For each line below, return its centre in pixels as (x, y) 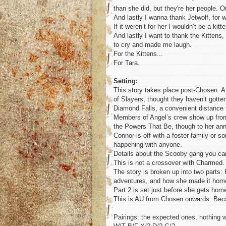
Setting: (126, 81)
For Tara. (127, 63)
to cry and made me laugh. (153, 45)
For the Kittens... (138, 54)
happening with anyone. (148, 145)
